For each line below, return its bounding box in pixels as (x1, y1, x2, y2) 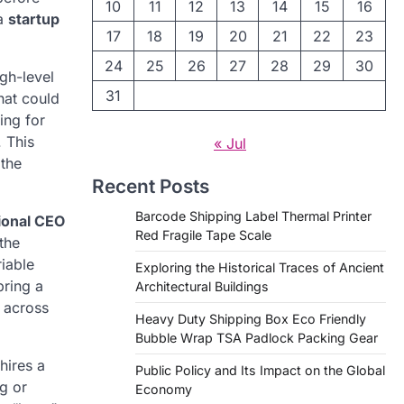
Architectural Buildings (135, 279, 269, 294)
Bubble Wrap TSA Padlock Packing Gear (135, 330, 378, 345)
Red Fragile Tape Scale (135, 227, 271, 243)
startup (8, 10, 60, 28)
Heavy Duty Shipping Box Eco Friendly (135, 311, 366, 326)
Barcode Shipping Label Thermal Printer (135, 208, 372, 224)
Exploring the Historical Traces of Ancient (135, 260, 384, 275)
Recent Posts (92, 175, 209, 197)
